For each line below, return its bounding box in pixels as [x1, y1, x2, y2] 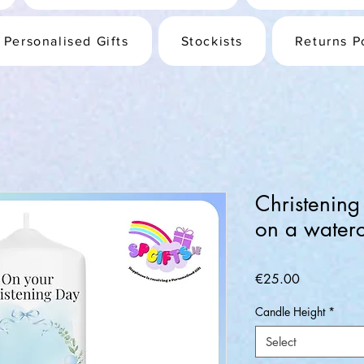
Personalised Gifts [3, 34, 129, 48]
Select [266, 334, 297, 349]
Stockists [180, 34, 243, 48]
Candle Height [255, 304, 325, 319]
